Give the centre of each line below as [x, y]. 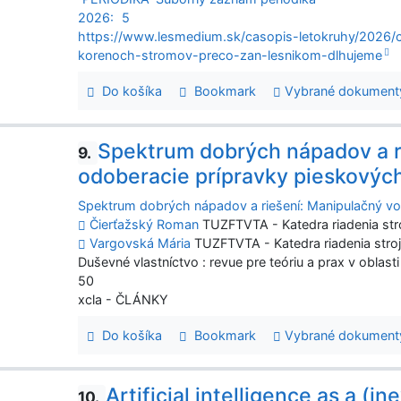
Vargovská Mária [141, 243]
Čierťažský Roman [145, 224]
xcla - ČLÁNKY [124, 299]
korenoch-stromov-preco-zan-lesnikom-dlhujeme [230, 55]
